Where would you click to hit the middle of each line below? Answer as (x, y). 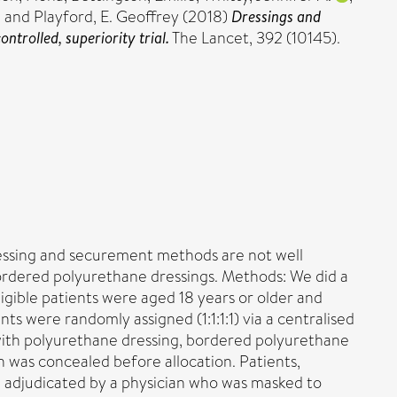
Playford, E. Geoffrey (106, 17)
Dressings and (276, 16)
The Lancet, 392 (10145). (255, 38)
